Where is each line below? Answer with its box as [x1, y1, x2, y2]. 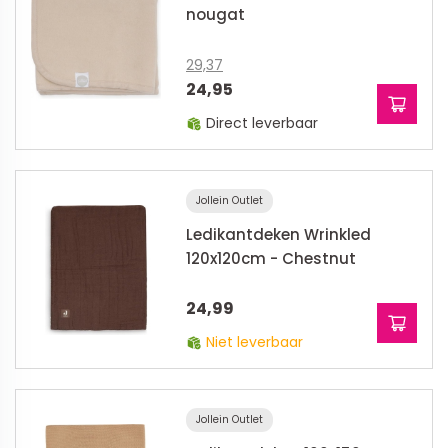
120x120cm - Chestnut [186, 248, 356, 269]
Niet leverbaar [206, 332, 303, 352]
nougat [186, 4, 245, 25]
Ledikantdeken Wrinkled [186, 224, 371, 245]
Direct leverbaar [206, 113, 318, 133]
